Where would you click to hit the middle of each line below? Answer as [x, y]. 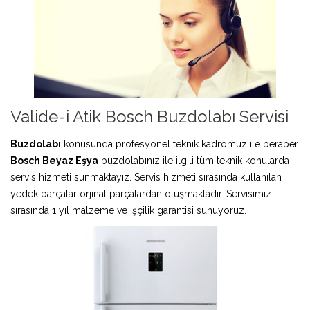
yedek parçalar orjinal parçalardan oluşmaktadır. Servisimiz [141, 193]
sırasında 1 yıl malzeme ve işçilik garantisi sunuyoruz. [128, 210]
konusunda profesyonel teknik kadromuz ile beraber [180, 144]
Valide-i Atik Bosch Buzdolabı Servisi [149, 116]
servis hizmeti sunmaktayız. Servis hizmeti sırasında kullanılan [146, 177]
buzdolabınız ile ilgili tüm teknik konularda [194, 160]
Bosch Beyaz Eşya [54, 160]
